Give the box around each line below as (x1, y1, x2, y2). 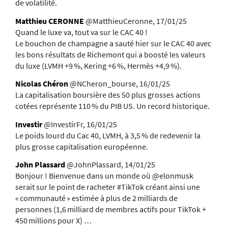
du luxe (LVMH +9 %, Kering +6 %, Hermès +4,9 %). (15, 60, 182, 71)
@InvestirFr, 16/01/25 (42, 119, 117, 129)
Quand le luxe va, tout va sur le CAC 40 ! (15, 26, 148, 37)
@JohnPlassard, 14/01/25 (65, 159, 155, 170)
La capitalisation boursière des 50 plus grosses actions (15, 90, 201, 100)
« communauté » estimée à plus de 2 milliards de (15, 193, 178, 204)
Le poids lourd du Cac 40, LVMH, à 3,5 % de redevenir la (15, 130, 201, 140)
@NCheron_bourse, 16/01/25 (68, 78, 170, 89)
